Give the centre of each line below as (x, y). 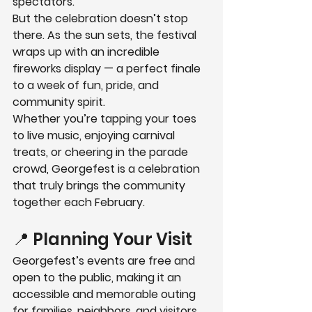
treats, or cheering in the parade (102, 153)
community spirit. (59, 102)
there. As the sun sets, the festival (106, 36)
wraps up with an (60, 52)
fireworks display (57, 69)
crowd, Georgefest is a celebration (108, 169)
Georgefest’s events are (80, 261)
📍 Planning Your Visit (102, 240)
